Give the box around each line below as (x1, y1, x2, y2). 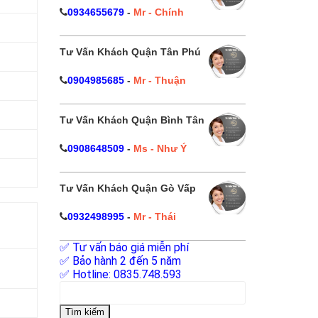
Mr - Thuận (133, 75, 186, 86)
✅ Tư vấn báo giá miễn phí (59, 241, 189, 254)
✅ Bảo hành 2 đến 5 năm (59, 254, 181, 268)
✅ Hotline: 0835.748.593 (59, 268, 182, 281)
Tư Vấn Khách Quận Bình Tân (59, 114, 204, 126)
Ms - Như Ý (133, 143, 187, 154)
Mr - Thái (133, 211, 176, 222)
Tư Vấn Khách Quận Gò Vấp (59, 182, 196, 194)
